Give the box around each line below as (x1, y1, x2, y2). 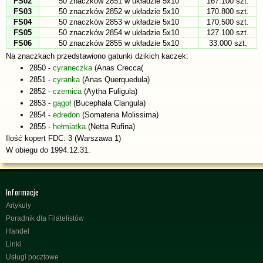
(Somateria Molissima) (80, 110, 159, 119)
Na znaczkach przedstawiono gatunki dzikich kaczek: (6, 51, 188, 60)
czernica (53, 86, 82, 96)
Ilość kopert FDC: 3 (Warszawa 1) (6, 133, 121, 143)
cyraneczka (53, 63, 92, 72)
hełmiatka (53, 122, 86, 131)
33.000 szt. (208, 38, 247, 48)
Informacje (6, 186, 39, 198)
